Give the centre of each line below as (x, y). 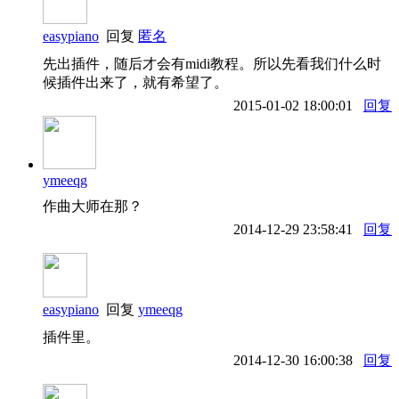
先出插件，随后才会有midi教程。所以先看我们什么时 (212, 63)
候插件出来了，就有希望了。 (135, 82)
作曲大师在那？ (93, 206)
